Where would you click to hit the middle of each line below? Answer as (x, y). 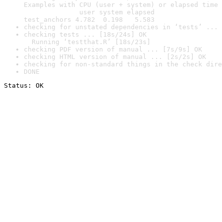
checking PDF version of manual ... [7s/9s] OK (113, 49)
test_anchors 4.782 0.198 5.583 (89, 20)
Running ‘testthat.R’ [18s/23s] (87, 42)
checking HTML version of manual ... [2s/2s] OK (115, 57)
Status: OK (24, 85)
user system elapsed (89, 12)
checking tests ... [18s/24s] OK (85, 34)
